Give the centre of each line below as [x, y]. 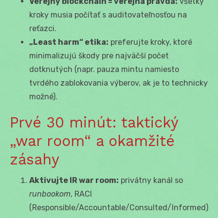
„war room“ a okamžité [92, 141]
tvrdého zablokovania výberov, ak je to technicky [118, 83]
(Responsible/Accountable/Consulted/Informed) [119, 207]
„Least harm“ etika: [69, 42]
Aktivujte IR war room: [74, 180]
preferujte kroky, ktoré [150, 42]
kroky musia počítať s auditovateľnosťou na [108, 15]
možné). [43, 96]
